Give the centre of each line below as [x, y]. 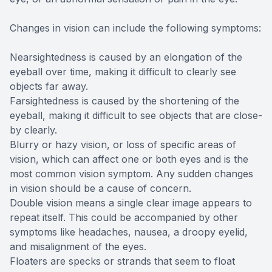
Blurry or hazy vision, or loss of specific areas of [123, 144]
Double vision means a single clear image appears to [131, 202]
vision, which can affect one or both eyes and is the [129, 159]
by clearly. [33, 130]
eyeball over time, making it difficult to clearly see [123, 71]
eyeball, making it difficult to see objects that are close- [136, 115]
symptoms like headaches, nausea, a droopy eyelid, [129, 232]
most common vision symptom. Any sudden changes [131, 173]
